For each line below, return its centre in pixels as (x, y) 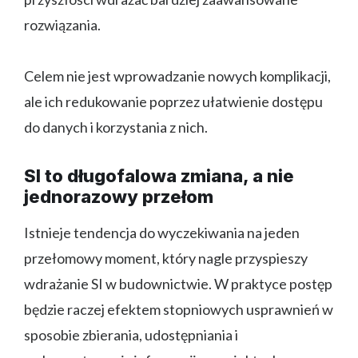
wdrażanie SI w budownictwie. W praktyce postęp (178, 283)
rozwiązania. (62, 24)
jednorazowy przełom (119, 196)
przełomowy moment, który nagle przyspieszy (166, 258)
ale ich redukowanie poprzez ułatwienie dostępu (173, 101)
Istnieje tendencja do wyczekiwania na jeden (162, 232)
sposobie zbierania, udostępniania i (131, 334)
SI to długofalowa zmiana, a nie (159, 175)
